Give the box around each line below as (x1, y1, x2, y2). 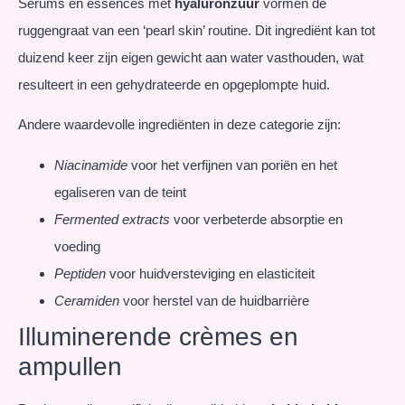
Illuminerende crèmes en (18, 322, 298, 351)
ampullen (18, 352, 122, 381)
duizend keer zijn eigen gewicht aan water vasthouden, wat (18, 49, 363, 65)
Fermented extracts (54, 211, 170, 227)
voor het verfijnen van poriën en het (127, 156, 337, 173)
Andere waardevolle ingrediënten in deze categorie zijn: (18, 117, 341, 133)
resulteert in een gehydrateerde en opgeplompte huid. (18, 76, 330, 92)
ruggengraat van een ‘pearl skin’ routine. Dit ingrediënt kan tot (18, 22, 375, 38)
